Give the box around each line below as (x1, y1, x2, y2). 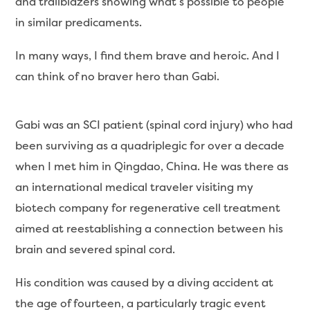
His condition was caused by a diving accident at (15, 275, 274, 290)
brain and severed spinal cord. (15, 241, 176, 257)
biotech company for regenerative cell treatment (15, 200, 281, 215)
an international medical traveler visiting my (15, 179, 254, 194)
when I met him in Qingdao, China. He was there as (15, 158, 289, 174)
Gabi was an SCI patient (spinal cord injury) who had (15, 117, 293, 132)
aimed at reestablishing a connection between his (15, 221, 284, 236)
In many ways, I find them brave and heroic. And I (15, 48, 280, 63)
